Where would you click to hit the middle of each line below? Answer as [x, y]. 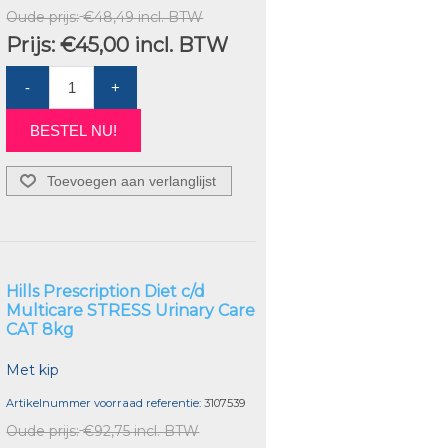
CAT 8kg [40, 330]
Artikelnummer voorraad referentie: [104, 403]
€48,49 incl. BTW [143, 17]
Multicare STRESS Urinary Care [131, 311]
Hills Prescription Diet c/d [106, 292]
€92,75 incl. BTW [141, 431]
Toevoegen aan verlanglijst [132, 181]
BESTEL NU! [74, 131]
